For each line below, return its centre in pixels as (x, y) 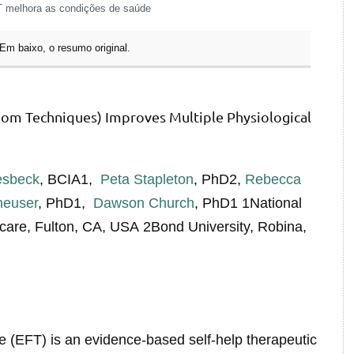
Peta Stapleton (145, 179)
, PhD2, (219, 179)
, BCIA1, (68, 179)
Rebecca (273, 179)
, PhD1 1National (248, 203)
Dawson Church (142, 203)
